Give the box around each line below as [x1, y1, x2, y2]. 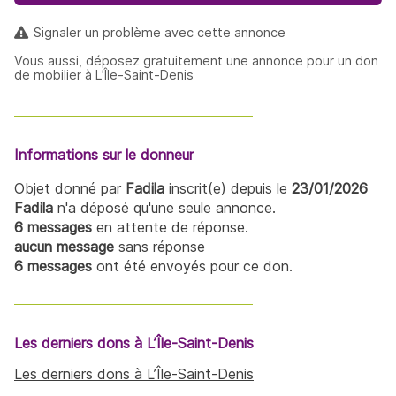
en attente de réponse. [92, 217, 248, 236]
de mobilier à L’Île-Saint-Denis [14, 66, 194, 82]
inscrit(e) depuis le [164, 179, 292, 197]
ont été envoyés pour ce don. [92, 256, 293, 275]
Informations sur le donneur [14, 145, 194, 164]
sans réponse [114, 237, 205, 255]
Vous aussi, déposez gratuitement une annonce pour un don [14, 52, 378, 68]
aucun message [14, 237, 114, 255]
